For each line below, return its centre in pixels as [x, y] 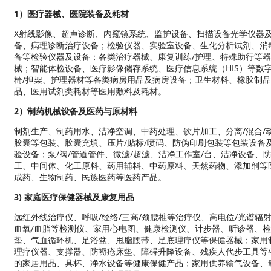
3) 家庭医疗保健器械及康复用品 [74, 197]
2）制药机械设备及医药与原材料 [75, 111]
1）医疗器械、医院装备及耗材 [71, 14]
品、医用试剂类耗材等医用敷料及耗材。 [90, 91]
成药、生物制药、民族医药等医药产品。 [90, 177]
